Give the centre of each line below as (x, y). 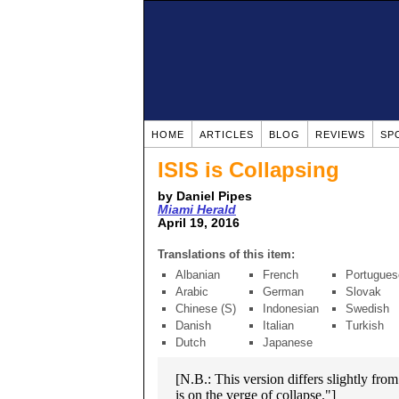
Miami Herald (197, 210)
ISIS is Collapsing (248, 170)
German (283, 292)
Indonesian (291, 309)
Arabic (192, 292)
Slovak (363, 292)
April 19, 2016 (199, 223)
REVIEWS (340, 134)
